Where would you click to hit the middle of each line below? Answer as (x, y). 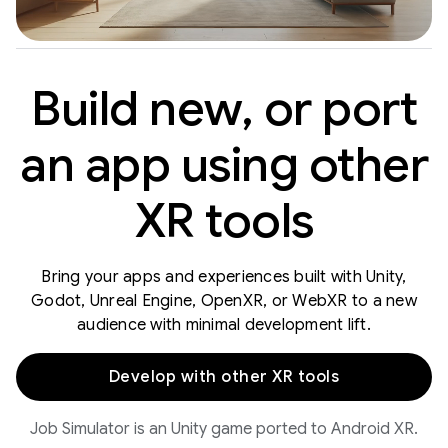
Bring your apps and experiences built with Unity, (224, 276)
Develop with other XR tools (224, 376)
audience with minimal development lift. (224, 324)
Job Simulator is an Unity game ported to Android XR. (224, 428)
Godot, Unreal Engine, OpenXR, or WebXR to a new (224, 300)
